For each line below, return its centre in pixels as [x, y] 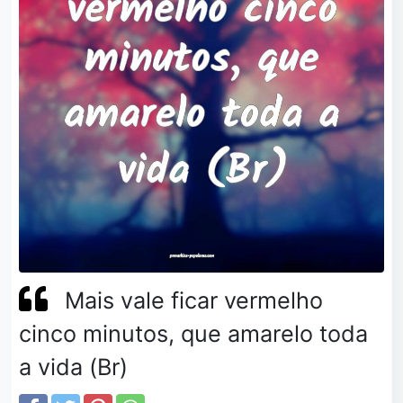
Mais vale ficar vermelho [194, 300]
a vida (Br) [73, 367]
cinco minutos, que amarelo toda [193, 333]
